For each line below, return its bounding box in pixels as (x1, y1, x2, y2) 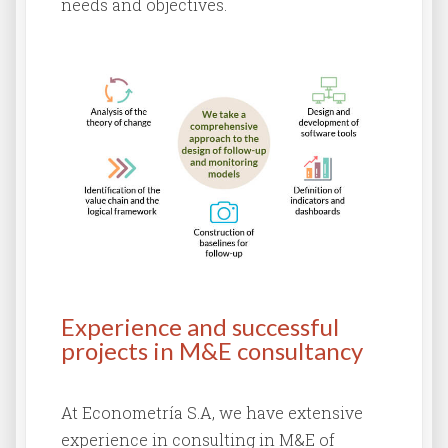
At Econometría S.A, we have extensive (61, 402, 363, 424)
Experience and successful (61, 312, 339, 342)
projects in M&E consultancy (61, 336, 363, 366)
